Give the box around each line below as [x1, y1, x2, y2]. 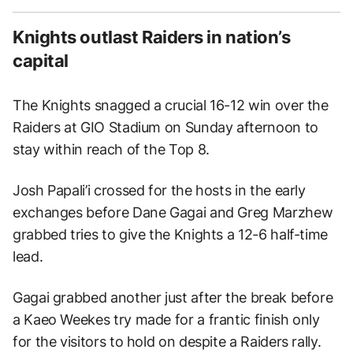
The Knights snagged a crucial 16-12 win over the [13, 96, 329, 113]
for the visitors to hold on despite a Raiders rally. [13, 333, 321, 350]
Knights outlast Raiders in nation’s [13, 26, 291, 47]
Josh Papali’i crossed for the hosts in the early [13, 181, 306, 199]
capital [13, 50, 69, 71]
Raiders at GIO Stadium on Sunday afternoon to [13, 118, 318, 136]
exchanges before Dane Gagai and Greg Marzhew [13, 203, 333, 221]
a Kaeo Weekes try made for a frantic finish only [13, 310, 320, 328]
